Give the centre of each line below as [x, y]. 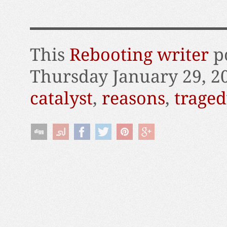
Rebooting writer [139, 55]
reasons [133, 99]
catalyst [61, 99]
